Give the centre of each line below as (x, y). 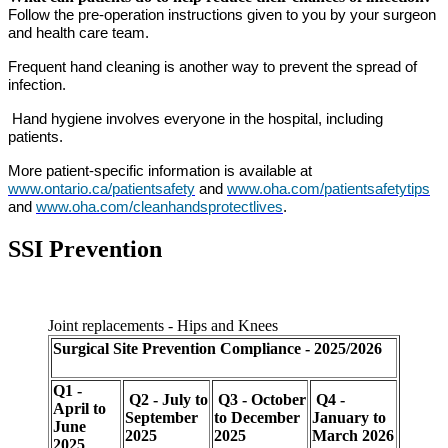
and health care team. (80, 32)
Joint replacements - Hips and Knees (163, 325)
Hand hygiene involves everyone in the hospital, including (195, 118)
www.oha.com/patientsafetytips (328, 188)
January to (349, 417)
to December (257, 417)
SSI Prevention (85, 248)
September (161, 417)
